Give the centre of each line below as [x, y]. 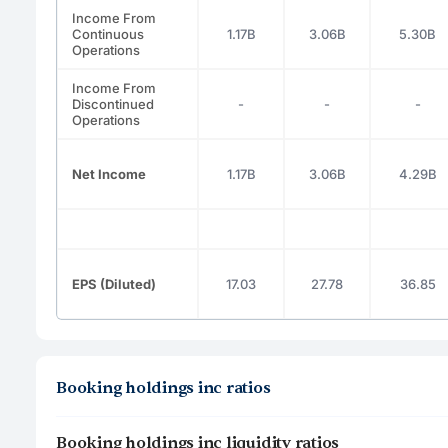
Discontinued [113, 103]
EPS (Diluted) [114, 283]
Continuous [108, 33]
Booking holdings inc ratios [163, 387]
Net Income [109, 173]
